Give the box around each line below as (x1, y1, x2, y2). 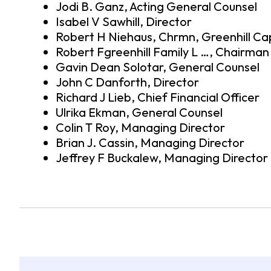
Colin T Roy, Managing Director (56, 120, 225, 135)
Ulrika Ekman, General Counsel (56, 105, 223, 120)
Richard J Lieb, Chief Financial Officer (56, 90, 260, 105)
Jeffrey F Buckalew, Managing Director (56, 150, 268, 166)
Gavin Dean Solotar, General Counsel (56, 59, 260, 75)
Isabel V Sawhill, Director (56, 14, 192, 30)
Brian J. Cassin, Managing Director (56, 135, 244, 151)
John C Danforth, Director (56, 74, 199, 90)
